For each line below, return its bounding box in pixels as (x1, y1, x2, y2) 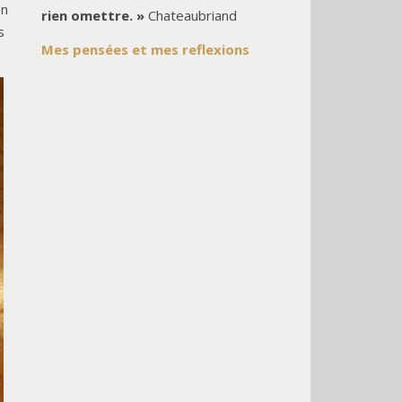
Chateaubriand (144, 6, 237, 24)
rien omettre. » (41, 6, 144, 24)
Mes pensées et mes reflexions (41, 40, 249, 58)
